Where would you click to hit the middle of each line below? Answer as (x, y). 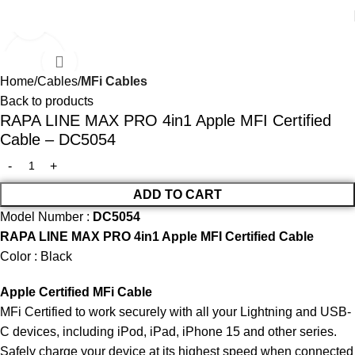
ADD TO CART (177, 195)
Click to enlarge (90, 22)
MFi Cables (114, 81)
